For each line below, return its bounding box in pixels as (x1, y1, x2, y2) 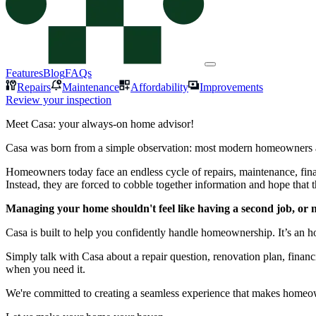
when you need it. (6, 263, 85, 275)
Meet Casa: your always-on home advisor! (6, 118, 194, 130)
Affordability (130, 81, 188, 93)
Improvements (200, 81, 263, 93)
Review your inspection (6, 94, 111, 106)
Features (6, 67, 43, 79)
